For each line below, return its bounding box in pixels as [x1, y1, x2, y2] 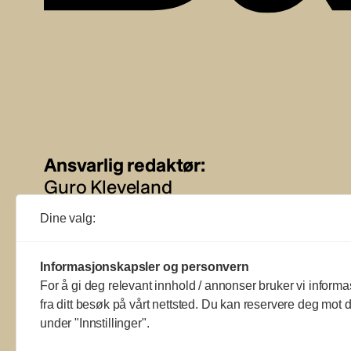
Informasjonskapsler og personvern [40, 260, 249, 273]
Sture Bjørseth [44, 239, 165, 262]
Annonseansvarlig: [44, 217, 202, 241]
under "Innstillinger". [40, 317, 150, 330]
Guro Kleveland [44, 175, 172, 198]
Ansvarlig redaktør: [44, 153, 205, 176]
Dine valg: [40, 212, 96, 225]
